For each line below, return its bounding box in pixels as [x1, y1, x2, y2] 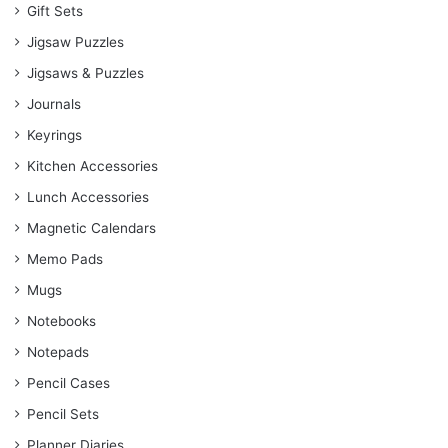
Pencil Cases [27, 375, 110, 392]
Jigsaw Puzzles [27, 34, 124, 51]
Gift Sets [27, 3, 83, 20]
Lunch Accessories [27, 189, 149, 206]
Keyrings [27, 127, 82, 144]
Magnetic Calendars [27, 220, 156, 237]
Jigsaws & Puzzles [27, 65, 144, 82]
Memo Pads [27, 251, 103, 268]
